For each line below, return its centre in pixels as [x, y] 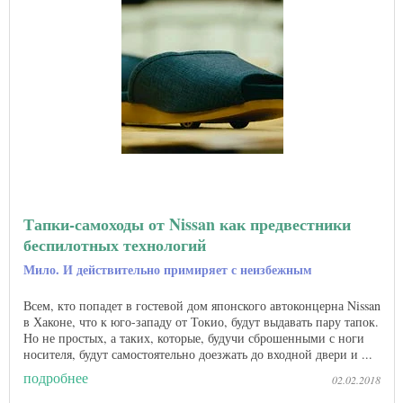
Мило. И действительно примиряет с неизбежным [168, 270]
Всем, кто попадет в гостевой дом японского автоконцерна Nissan [202, 306]
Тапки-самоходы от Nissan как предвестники [187, 224]
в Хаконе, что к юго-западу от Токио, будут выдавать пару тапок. [201, 322]
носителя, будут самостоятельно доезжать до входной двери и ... [198, 354]
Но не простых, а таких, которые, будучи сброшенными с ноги [194, 338]
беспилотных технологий [115, 245]
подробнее [56, 377]
